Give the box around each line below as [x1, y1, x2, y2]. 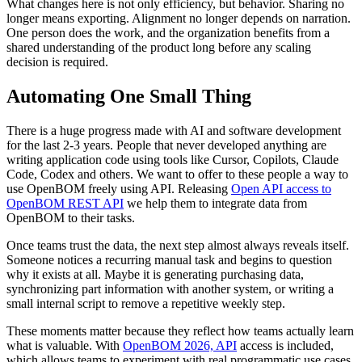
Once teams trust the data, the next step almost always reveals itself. [6, 238, 349, 252]
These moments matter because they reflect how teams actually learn [6, 323, 354, 338]
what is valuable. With [6, 338, 123, 352]
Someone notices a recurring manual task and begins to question [6, 252, 332, 267]
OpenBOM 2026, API [123, 338, 237, 352]
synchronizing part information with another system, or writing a [6, 281, 334, 296]
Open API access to [231, 181, 331, 196]
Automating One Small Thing [6, 86, 251, 107]
